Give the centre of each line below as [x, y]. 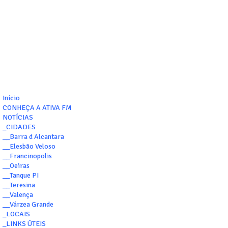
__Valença [18, 195]
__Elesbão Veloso [29, 147]
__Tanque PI [21, 176]
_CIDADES [19, 127]
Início [11, 98]
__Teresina [19, 185]
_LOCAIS [16, 214]
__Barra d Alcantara [33, 137]
